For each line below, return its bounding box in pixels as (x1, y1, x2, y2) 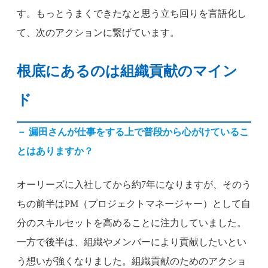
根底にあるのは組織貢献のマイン (17, 63, 237, 80)
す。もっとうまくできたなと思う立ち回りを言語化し (17, 8, 246, 19)
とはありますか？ (17, 146, 93, 157)
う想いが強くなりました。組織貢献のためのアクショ (17, 256, 246, 267)
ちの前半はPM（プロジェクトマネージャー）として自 (17, 199, 251, 209)
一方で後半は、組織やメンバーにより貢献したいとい (17, 237, 246, 248)
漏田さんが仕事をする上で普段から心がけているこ (29, 127, 249, 138)
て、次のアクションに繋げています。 (17, 28, 179, 38)
